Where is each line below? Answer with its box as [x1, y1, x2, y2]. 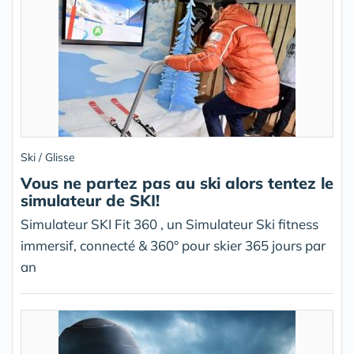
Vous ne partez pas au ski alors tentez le [21, 173, 333, 193]
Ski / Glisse [21, 150, 75, 164]
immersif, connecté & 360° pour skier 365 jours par [21, 237, 326, 254]
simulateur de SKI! [21, 190, 160, 210]
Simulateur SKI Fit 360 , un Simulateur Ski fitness [21, 216, 318, 232]
